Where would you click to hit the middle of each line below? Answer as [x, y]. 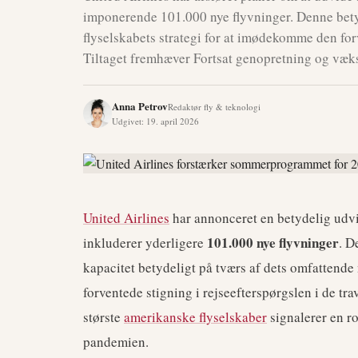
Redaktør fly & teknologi [214, 107]
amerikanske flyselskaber [195, 317]
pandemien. [116, 342]
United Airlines [126, 218]
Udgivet [127, 121]
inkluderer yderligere [145, 243]
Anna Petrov [140, 106]
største [103, 317]
